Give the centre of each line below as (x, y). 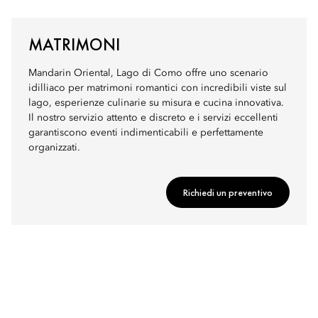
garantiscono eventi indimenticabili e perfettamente (146, 133)
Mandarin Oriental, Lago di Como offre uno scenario (148, 73)
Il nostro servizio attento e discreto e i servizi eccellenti (153, 118)
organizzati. (54, 148)
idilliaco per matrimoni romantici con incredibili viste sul (158, 88)
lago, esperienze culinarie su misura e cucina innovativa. (156, 103)
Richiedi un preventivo (228, 192)
